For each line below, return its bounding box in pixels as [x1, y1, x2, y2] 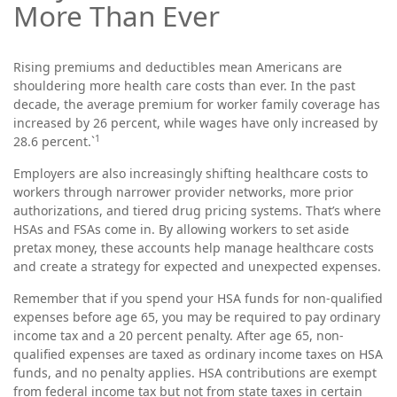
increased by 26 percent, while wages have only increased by [13, 114, 378, 131]
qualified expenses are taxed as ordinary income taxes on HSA [13, 346, 383, 362]
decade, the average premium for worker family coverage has [13, 96, 380, 113]
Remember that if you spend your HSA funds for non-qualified [13, 290, 383, 307]
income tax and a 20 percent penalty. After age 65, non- [13, 327, 344, 344]
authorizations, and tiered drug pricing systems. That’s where [13, 202, 381, 219]
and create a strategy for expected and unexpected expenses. [13, 258, 381, 275]
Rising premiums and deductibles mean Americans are [13, 58, 342, 75]
